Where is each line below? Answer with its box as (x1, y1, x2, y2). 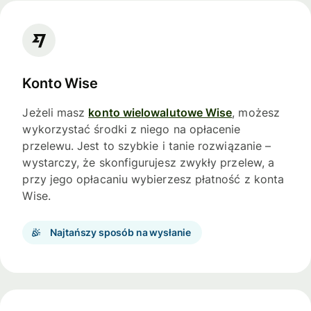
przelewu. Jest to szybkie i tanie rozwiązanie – (22, 139, 271, 153)
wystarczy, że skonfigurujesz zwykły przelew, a (22, 155, 275, 170)
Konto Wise (22, 74, 98, 92)
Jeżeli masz (22, 106, 89, 120)
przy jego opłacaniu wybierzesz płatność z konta (22, 172, 285, 187)
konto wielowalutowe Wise (88, 106, 233, 120)
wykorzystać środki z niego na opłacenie (22, 122, 241, 137)
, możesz (232, 106, 280, 120)
